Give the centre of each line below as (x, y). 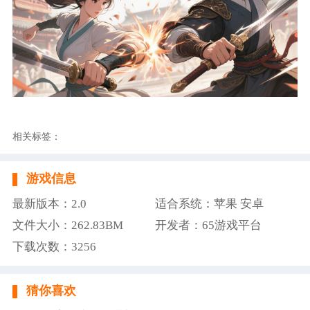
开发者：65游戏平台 (208, 225)
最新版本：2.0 (49, 203)
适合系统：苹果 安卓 (209, 203)
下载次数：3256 (54, 246)
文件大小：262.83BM (67, 225)
